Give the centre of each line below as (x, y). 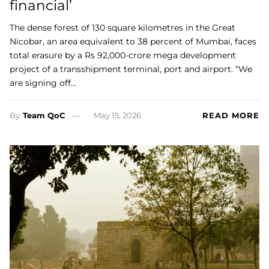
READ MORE (231, 116)
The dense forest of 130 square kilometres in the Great (122, 28)
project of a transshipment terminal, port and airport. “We (131, 69)
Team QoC (44, 116)
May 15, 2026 (117, 116)
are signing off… (43, 83)
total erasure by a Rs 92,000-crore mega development (123, 56)
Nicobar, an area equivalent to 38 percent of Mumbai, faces (133, 42)
